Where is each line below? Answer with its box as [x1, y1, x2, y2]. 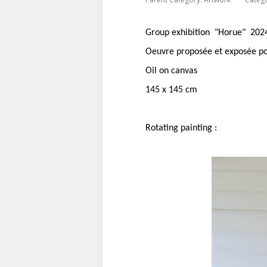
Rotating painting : [145, 123, 217, 133]
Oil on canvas [145, 66, 197, 76]
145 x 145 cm [145, 85, 197, 95]
